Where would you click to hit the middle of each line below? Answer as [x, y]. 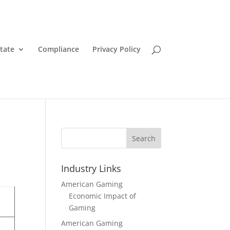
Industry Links [91, 168]
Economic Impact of [103, 196]
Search [143, 138]
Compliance [58, 49]
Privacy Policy [116, 49]
